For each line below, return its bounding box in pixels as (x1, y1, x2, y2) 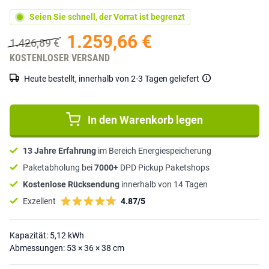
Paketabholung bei (23, 162, 94, 172)
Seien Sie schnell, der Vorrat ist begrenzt (29, 12, 185, 22)
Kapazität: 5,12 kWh (10, 230, 84, 240)
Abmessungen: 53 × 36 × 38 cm (10, 243, 124, 253)
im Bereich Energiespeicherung (96, 145, 211, 156)
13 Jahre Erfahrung (23, 145, 96, 156)
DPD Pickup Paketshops (118, 162, 210, 172)
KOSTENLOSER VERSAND (10, 52, 110, 64)
